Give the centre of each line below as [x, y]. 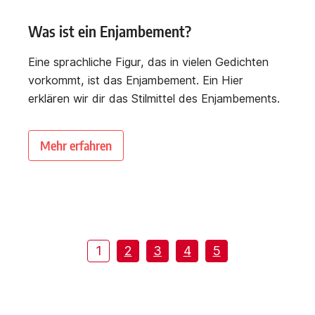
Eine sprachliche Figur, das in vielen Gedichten [148, 62]
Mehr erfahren [76, 146]
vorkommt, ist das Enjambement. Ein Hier [136, 81]
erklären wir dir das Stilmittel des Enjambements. [154, 99]
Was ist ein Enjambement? [110, 32]
